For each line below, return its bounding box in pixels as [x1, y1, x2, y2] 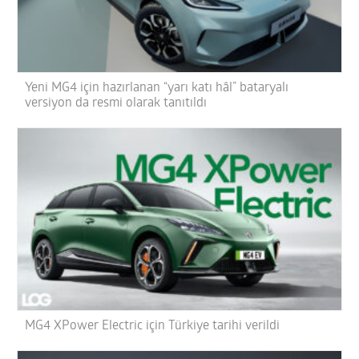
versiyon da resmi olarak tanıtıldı [25, 97, 208, 111]
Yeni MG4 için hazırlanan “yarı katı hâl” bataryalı [25, 82, 289, 95]
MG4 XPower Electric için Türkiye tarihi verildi [25, 320, 280, 333]
